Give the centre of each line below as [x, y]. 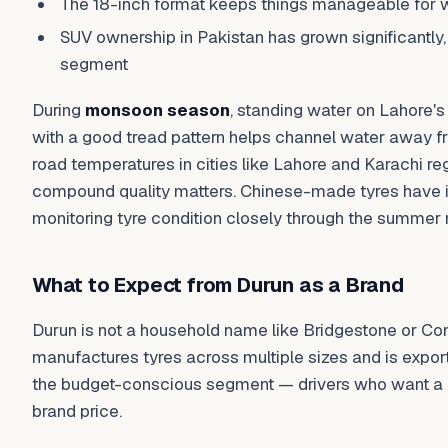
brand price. [77, 411]
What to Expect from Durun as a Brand [218, 284]
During [58, 109]
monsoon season [157, 109]
